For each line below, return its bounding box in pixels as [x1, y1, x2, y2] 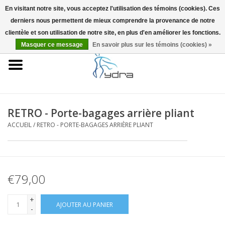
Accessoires [8, 157, 46, 166]
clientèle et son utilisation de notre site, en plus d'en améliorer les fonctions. [5, 29, 220, 36]
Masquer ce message [21, 41, 83, 48]
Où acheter [8, 100, 44, 110]
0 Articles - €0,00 [169, 22, 217, 31]
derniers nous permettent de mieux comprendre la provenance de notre [10, 17, 215, 24]
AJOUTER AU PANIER [56, 200, 113, 209]
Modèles [8, 72, 36, 82]
